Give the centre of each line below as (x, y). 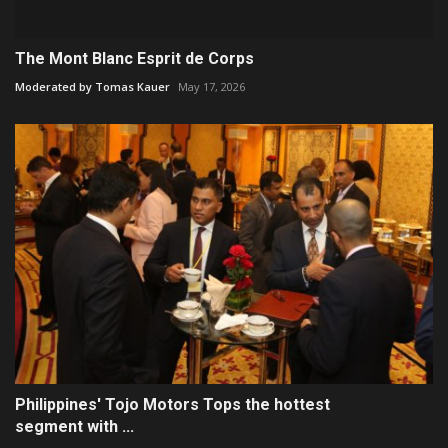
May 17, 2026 (211, 87)
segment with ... (74, 427)
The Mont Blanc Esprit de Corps (134, 59)
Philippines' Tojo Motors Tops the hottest (172, 405)
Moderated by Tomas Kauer (92, 87)
